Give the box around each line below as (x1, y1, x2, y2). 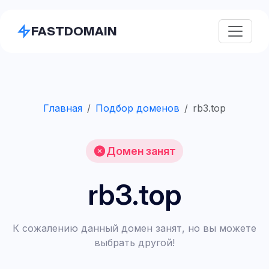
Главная (43, 102, 82, 114)
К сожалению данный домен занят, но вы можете (13, 222, 256, 234)
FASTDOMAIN (31, 24, 117, 38)
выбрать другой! (94, 237, 175, 249)
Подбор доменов (95, 102, 180, 114)
